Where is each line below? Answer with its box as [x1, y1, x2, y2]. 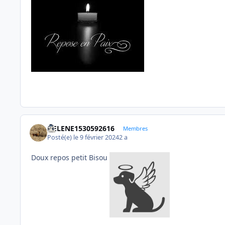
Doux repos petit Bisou [31, 153, 109, 163]
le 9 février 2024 [73, 133, 120, 142]
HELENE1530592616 [47, 124, 115, 134]
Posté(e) [47, 133, 74, 142]
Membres [123, 125, 148, 133]
